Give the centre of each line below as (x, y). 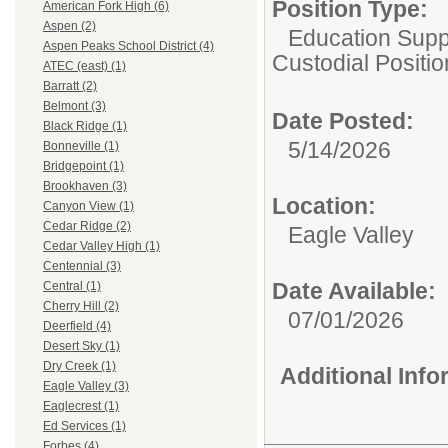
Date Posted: (343, 121)
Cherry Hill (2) (81, 306)
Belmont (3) (74, 106)
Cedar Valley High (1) (101, 246)
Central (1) (72, 286)
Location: (324, 206)
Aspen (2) (69, 26)
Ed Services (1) (84, 426)
